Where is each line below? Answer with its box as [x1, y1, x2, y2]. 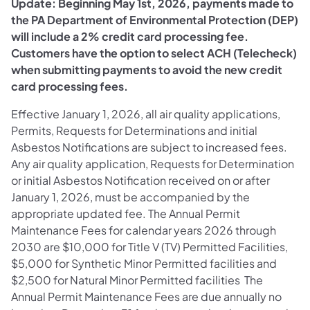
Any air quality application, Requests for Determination [11, 156, 294, 172]
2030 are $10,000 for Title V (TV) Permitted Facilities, [11, 239, 288, 255]
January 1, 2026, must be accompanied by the [11, 190, 250, 205]
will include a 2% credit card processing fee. [11, 29, 248, 44]
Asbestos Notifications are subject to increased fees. [11, 140, 287, 155]
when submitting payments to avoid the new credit [11, 62, 282, 77]
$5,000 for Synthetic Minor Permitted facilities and [11, 256, 277, 271]
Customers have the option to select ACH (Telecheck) [11, 46, 297, 61]
